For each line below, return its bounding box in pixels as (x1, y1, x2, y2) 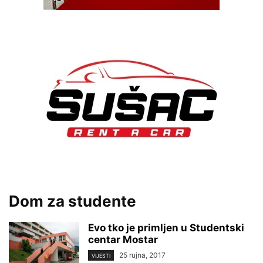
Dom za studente (9, 192, 136, 210)
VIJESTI (92, 252, 110, 259)
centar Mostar (88, 234, 158, 245)
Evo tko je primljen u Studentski (88, 222, 244, 234)
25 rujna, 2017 (119, 251, 166, 259)
